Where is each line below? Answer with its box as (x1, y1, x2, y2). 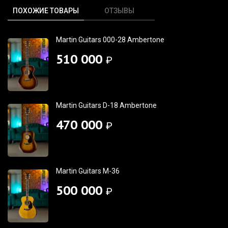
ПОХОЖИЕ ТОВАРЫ (13, 7, 79, 15)
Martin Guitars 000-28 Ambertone (56, 36, 164, 44)
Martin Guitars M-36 (56, 167, 120, 176)
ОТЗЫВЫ (104, 7, 135, 15)
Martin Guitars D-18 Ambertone (56, 101, 157, 110)
